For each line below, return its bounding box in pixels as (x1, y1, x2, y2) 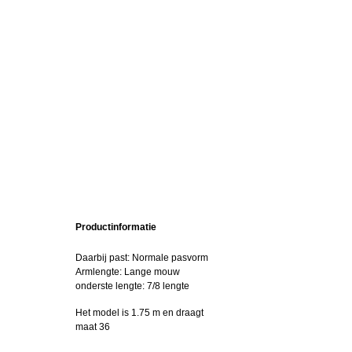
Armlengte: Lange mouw (75, 266, 180, 277)
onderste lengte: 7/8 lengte (75, 280, 189, 291)
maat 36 (75, 321, 110, 332)
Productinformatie (75, 222, 156, 233)
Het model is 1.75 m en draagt (75, 307, 203, 318)
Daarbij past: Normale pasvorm (75, 252, 208, 263)
